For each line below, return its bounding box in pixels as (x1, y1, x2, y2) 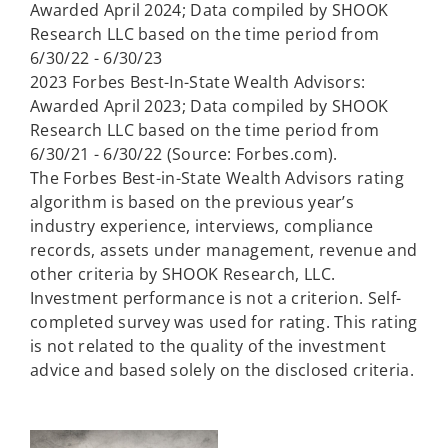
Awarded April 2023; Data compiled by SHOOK (30, 95, 389, 118)
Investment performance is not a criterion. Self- (30, 287, 402, 310)
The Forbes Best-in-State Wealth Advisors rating (30, 167, 405, 190)
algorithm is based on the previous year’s (30, 191, 355, 214)
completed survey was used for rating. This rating (30, 311, 418, 334)
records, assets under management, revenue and (30, 239, 418, 262)
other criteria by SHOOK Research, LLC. (30, 263, 336, 286)
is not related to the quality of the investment (30, 335, 387, 358)
